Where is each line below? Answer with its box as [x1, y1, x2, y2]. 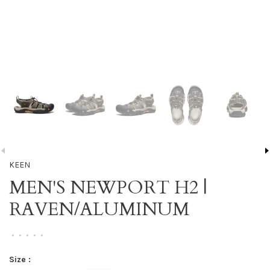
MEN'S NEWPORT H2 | [9, 175, 207, 200]
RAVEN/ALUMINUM [9, 197, 189, 222]
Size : [9, 254, 31, 265]
